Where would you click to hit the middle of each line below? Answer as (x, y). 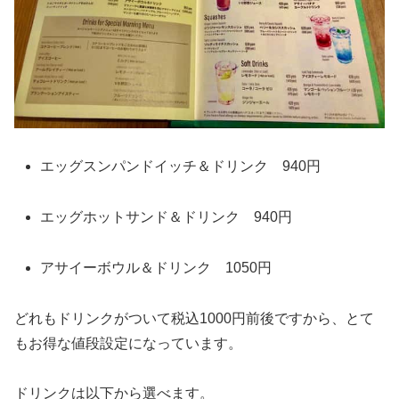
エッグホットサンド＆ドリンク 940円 (167, 216)
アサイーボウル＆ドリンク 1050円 (156, 267)
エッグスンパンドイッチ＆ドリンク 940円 (181, 167)
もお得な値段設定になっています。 (128, 343)
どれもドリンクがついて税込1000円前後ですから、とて (194, 318)
